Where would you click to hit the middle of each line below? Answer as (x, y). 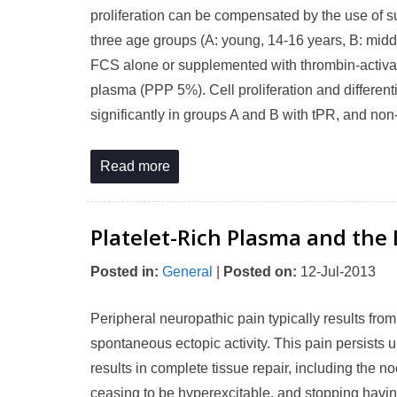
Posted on (258, 272)
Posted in (122, 272)
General (187, 272)
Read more (135, 166)
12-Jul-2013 (336, 272)
